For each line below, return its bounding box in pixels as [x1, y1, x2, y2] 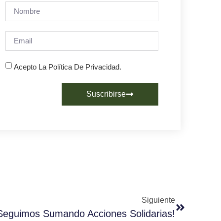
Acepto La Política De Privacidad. [14, 62, 121, 71]
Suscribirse [86, 89, 126, 98]
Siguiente [142, 195, 175, 204]
